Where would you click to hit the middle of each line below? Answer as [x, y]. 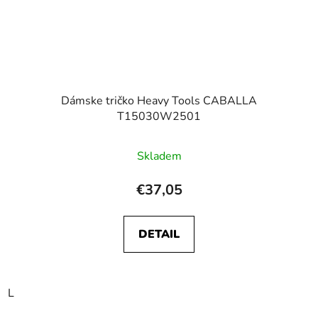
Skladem [159, 156]
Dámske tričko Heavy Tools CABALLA [159, 100]
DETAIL [159, 234]
